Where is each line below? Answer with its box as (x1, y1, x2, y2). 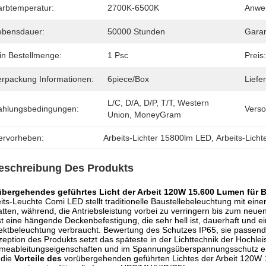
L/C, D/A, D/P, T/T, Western (107, 98, 209, 107)
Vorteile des (14, 254, 62, 263)
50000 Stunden (107, 27, 165, 36)
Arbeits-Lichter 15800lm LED (103, 133, 212, 142)
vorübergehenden (62, 254, 131, 263)
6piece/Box (107, 74, 149, 84)
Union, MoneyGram (107, 110, 181, 119)
